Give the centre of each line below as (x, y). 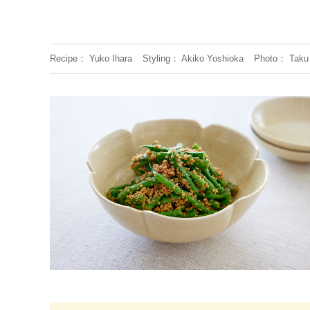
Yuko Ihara (111, 59)
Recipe (64, 59)
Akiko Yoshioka (212, 59)
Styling (156, 59)
